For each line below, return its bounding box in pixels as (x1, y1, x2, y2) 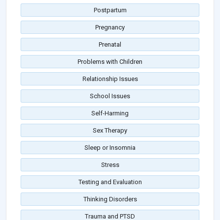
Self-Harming (91, 110, 129, 117)
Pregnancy (95, 24, 125, 31)
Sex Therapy (93, 127, 127, 135)
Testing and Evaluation (78, 178, 142, 186)
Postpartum (93, 6, 127, 14)
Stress (101, 161, 119, 169)
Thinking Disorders (83, 195, 137, 203)
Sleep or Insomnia (84, 144, 136, 152)
